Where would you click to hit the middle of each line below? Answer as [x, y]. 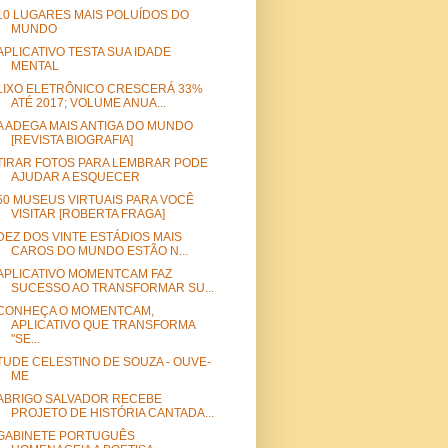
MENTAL [34, 66]
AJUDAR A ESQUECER [75, 177]
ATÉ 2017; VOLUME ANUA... [88, 103]
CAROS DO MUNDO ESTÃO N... [99, 251]
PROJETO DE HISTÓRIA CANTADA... [112, 413]
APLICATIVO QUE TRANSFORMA [102, 325]
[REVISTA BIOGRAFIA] [71, 140]
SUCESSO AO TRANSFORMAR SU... [112, 288]
